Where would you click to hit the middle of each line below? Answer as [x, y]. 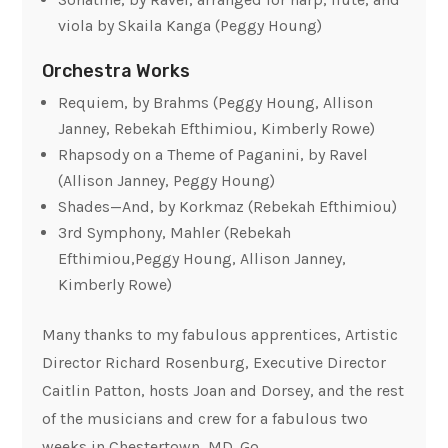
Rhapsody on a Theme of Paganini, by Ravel [213, 155]
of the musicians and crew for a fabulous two [205, 419]
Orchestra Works [116, 71]
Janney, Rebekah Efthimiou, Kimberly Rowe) [217, 129]
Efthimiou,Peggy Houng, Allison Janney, [202, 259]
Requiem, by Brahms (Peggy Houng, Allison [216, 103]
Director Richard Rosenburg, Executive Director [214, 363]
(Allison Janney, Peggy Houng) [167, 181]
